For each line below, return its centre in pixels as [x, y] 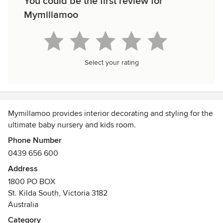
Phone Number [35, 140]
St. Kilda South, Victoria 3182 [58, 193]
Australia [23, 205]
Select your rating [111, 62]
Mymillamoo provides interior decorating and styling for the [111, 113]
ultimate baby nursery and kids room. [72, 125]
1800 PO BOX [32, 182]
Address [23, 169]
